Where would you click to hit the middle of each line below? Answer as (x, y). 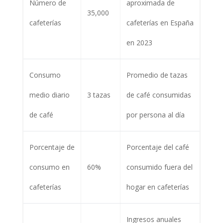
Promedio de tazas (157, 75)
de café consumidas (159, 95)
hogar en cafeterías (158, 187)
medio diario (49, 95)
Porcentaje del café (158, 147)
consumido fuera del (159, 167)
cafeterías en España (160, 22)
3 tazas (99, 95)
